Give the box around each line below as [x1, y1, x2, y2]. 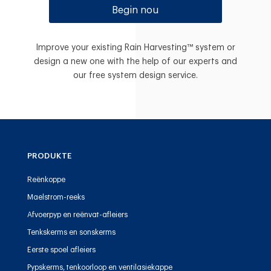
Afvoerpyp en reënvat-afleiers [27, 211, 128, 218]
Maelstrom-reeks [27, 193, 85, 201]
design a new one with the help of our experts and [33, 57, 237, 66]
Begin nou [112, 5, 159, 15]
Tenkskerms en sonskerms [27, 228, 116, 236]
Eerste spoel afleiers [27, 246, 96, 253]
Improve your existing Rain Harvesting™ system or [35, 43, 235, 52]
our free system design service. [73, 71, 198, 80]
